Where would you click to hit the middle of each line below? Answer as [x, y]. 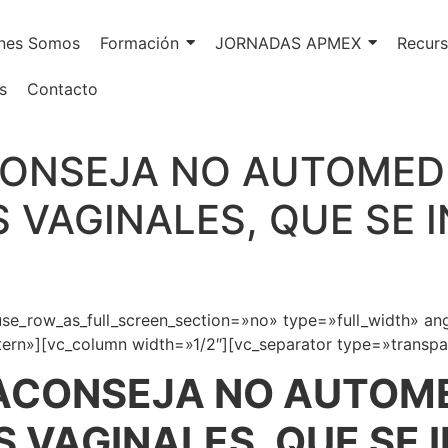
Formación [139, 43]
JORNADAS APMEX [288, 43]
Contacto [62, 89]
